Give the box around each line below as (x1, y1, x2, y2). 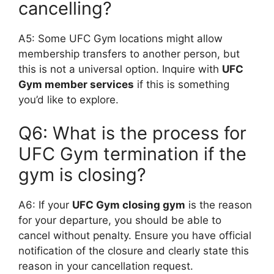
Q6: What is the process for (18, 122, 246, 144)
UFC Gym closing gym (72, 199, 185, 211)
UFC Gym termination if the (18, 143, 246, 165)
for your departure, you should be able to (18, 214, 221, 226)
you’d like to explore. (18, 93, 119, 106)
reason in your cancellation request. (18, 260, 193, 272)
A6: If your (18, 199, 72, 211)
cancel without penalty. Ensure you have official (18, 229, 251, 242)
